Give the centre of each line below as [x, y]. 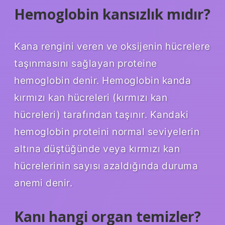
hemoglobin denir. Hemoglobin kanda [102, 80]
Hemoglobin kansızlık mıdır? [112, 14]
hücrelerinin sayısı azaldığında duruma [106, 165]
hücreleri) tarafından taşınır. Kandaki [101, 114]
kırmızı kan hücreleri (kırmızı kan [91, 97]
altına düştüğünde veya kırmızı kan [97, 148]
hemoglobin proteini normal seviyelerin [107, 131]
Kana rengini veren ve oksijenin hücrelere [112, 46]
